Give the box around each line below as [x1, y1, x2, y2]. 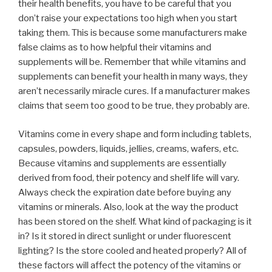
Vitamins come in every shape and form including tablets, [18, 128, 251, 140]
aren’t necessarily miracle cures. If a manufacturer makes [18, 86, 250, 97]
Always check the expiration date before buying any [18, 186, 231, 198]
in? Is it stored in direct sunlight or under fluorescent [18, 230, 231, 242]
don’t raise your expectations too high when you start [18, 13, 237, 24]
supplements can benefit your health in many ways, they [18, 71, 248, 83]
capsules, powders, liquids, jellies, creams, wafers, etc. [18, 143, 239, 154]
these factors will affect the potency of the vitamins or [18, 259, 241, 271]
